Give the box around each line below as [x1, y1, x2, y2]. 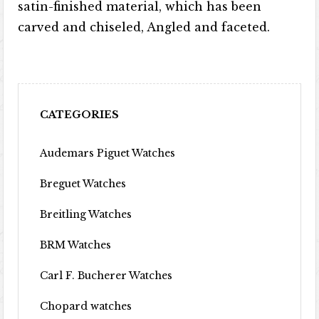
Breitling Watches [40, 208, 132, 221]
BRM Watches [40, 239, 112, 251]
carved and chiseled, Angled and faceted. [18, 20, 271, 34]
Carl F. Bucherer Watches [40, 269, 173, 282]
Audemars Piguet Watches [40, 147, 176, 159]
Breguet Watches [40, 177, 127, 190]
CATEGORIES [40, 108, 120, 121]
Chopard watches [40, 300, 132, 313]
